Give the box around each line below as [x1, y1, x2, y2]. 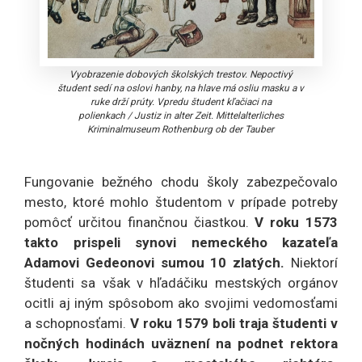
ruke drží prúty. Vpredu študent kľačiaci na [90, 96, 271, 108]
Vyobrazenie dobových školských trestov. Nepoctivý [69, 69, 293, 81]
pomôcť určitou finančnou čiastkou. [24, 214, 255, 231]
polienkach [78, 110, 125, 122]
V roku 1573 [255, 214, 339, 231]
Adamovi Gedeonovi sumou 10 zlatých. [24, 255, 291, 271]
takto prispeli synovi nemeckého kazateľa [24, 234, 338, 251]
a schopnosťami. [24, 315, 130, 332]
